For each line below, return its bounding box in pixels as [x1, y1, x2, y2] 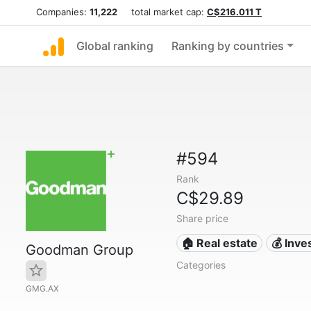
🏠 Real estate [181, 236, 258, 250]
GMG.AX [26, 283, 59, 294]
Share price [176, 212, 228, 224]
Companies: [36, 6, 90, 17]
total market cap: [117, 6, 207, 17]
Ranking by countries [171, 39, 284, 53]
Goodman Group [26, 242, 133, 258]
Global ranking [76, 39, 153, 53]
